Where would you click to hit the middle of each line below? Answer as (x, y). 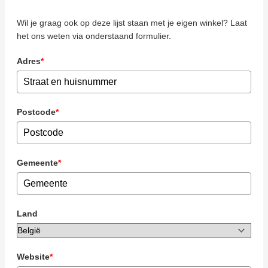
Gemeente (37, 162)
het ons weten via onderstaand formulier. (94, 36)
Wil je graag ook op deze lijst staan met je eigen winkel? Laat (132, 22)
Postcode (36, 112)
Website (33, 256)
